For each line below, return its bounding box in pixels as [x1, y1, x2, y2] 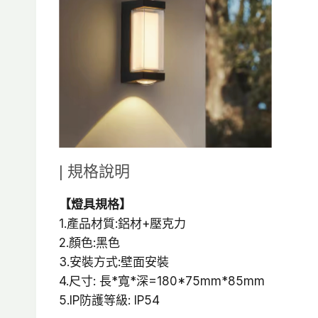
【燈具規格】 [59, 197, 131, 212]
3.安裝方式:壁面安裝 [59, 255, 169, 270]
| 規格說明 [59, 163, 130, 181]
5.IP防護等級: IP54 [59, 293, 160, 308]
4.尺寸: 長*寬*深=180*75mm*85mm [59, 274, 265, 289]
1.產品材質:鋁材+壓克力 [59, 216, 186, 231]
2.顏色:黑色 [59, 236, 120, 251]
